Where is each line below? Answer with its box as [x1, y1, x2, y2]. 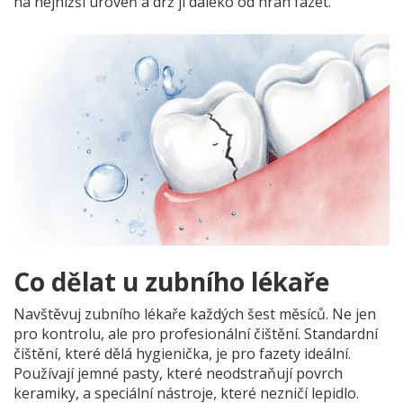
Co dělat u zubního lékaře [13, 264, 329, 300]
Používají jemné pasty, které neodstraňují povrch [13, 363, 343, 384]
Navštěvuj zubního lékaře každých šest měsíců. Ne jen [13, 304, 376, 325]
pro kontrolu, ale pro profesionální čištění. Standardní [13, 324, 378, 345]
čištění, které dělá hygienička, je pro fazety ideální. [13, 344, 351, 364]
